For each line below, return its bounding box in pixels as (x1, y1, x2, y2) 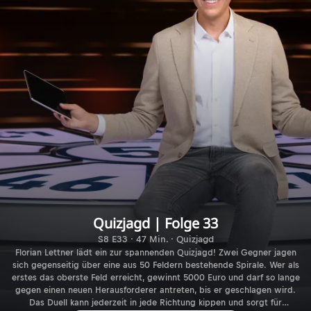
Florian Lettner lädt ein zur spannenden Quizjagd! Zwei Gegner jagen (15, 247, 296, 258)
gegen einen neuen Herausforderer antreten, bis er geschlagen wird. (15, 285, 296, 295)
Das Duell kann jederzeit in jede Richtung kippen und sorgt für (29, 297, 282, 308)
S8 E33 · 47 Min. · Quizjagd (97, 233, 214, 244)
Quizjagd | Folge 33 (93, 213, 218, 233)
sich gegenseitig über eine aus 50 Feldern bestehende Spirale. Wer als (12, 260, 299, 270)
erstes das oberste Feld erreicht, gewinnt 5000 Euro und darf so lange (11, 272, 300, 283)
